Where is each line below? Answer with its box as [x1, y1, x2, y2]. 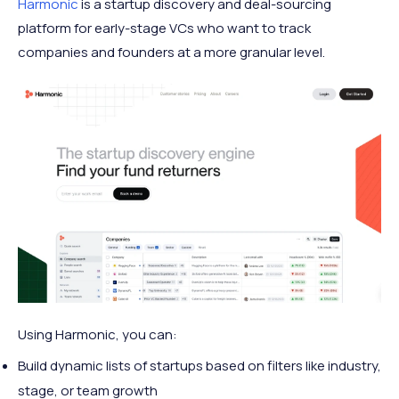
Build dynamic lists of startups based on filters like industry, [18, 355, 381, 375]
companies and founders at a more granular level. [18, 43, 328, 62]
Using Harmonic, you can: [18, 324, 177, 344]
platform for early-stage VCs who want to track [18, 19, 311, 38]
